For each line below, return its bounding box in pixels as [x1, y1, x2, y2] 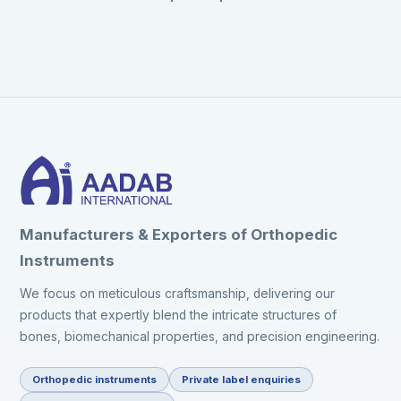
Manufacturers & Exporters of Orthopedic [20, 226, 338, 244]
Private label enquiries [181, 373, 301, 387]
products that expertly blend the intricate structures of [20, 307, 337, 322]
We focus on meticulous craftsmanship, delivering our [20, 286, 336, 301]
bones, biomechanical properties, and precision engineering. [20, 328, 380, 344]
